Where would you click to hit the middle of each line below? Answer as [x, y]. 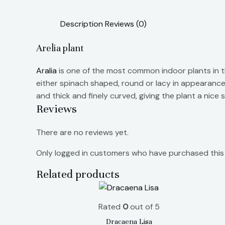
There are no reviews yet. [82, 133]
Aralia [46, 71]
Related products [78, 174]
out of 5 [144, 206]
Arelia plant [60, 48]
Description [82, 24]
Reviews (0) [126, 24]
